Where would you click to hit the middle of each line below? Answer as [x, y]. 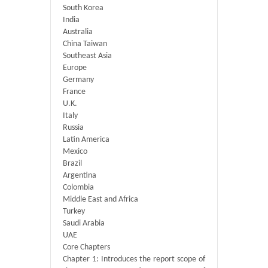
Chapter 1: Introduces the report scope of [134, 259]
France [74, 92]
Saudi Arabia [84, 223]
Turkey [74, 211]
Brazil [72, 164]
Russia [73, 128]
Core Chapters [86, 247]
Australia [78, 32]
